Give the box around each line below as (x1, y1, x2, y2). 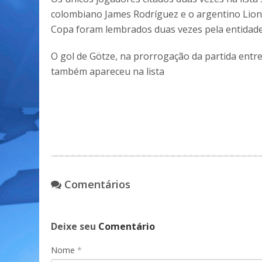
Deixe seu (51, 220, 98, 233)
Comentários (61, 177, 130, 191)
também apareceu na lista (51, 65, 164, 78)
